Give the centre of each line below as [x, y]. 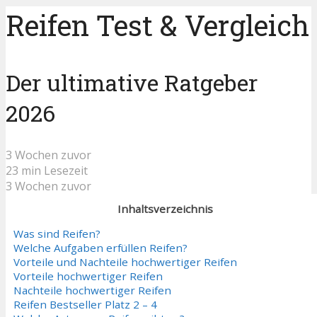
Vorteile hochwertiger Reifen [88, 276]
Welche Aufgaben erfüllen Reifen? [100, 248]
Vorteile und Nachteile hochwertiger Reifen [125, 262]
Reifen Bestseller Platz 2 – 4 [85, 305]
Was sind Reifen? [57, 234]
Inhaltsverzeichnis [165, 208]
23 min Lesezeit [47, 170]
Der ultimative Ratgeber [132, 83]
